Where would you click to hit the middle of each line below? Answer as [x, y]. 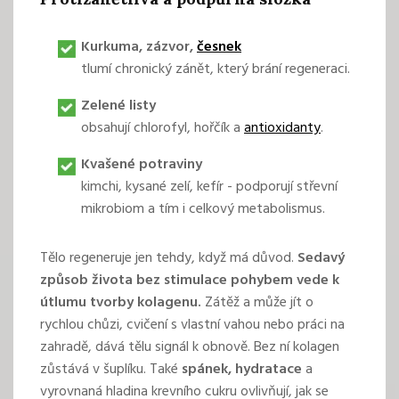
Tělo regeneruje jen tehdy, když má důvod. [169, 259]
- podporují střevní [281, 187]
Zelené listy [118, 106]
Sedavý [321, 259]
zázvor [168, 48]
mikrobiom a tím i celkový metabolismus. [203, 210]
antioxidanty [282, 129]
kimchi [100, 187]
